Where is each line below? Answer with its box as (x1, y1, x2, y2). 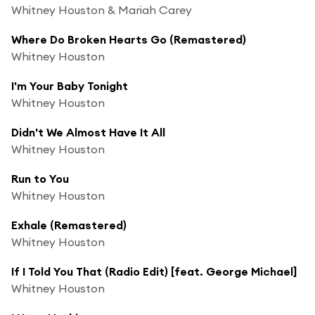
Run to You (11, 171, 69, 186)
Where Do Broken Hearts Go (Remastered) (11, 32, 246, 46)
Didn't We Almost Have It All (11, 124, 165, 139)
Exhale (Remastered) (11, 217, 127, 232)
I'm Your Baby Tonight (11, 78, 128, 93)
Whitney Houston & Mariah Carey (11, 2, 192, 17)
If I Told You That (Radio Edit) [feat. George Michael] (11, 264, 297, 278)
